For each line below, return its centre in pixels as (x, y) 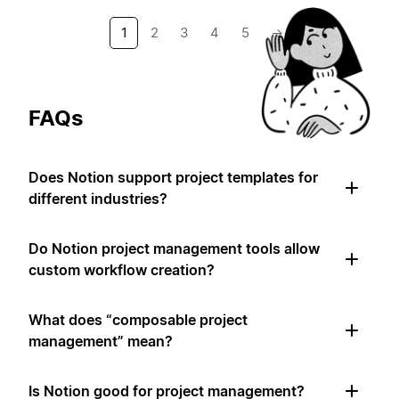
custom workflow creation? (122, 269)
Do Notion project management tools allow (174, 248)
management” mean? (101, 341)
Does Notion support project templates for (173, 177)
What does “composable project (138, 319)
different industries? (98, 198)
